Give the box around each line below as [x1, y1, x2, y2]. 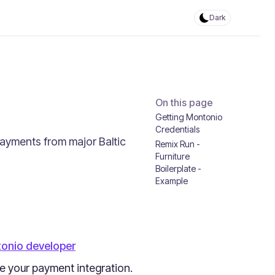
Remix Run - [155, 139, 200, 149]
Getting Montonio [155, 112, 222, 122]
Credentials [155, 124, 199, 134]
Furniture [155, 151, 190, 161]
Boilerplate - [155, 163, 201, 174]
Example [155, 176, 188, 186]
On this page [155, 96, 213, 109]
